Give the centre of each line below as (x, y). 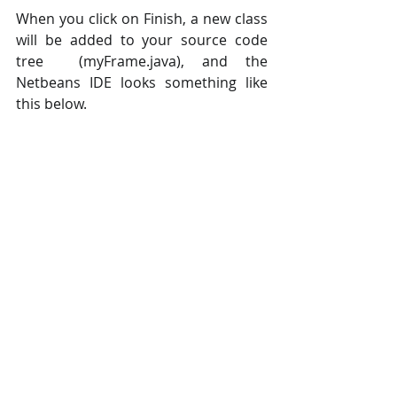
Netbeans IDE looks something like (142, 83)
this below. (51, 104)
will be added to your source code (142, 40)
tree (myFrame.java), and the (142, 62)
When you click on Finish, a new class (142, 19)
